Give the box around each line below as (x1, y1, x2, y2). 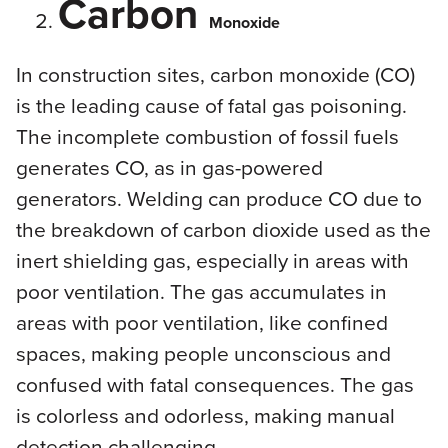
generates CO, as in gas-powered (15, 151, 323, 182)
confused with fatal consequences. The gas (15, 368, 414, 399)
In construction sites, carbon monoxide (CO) (15, 58, 415, 89)
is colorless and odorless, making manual (15, 399, 395, 430)
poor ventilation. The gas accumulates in (15, 275, 387, 306)
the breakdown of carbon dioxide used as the (15, 213, 431, 244)
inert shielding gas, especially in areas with (15, 244, 409, 275)
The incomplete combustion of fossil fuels (15, 120, 399, 151)
